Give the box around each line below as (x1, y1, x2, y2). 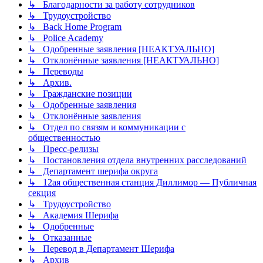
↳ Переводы (28, 66, 83, 76)
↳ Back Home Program (28, 22, 122, 32)
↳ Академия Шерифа (28, 210, 119, 220)
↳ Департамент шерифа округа (28, 166, 158, 176)
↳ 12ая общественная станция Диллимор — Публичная (28, 177, 257, 187)
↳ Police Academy (28, 33, 103, 43)
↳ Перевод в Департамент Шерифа (28, 244, 174, 254)
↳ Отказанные (28, 232, 92, 242)
